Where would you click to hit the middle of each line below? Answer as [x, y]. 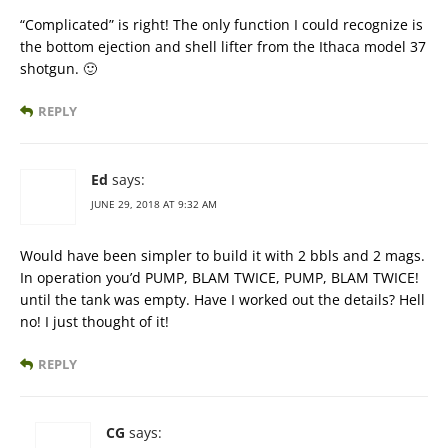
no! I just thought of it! [94, 322]
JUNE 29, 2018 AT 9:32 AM [154, 204]
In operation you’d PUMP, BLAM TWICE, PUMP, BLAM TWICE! [219, 278]
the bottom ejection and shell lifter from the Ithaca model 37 [223, 47]
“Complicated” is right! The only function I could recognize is [221, 25]
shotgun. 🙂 [58, 69]
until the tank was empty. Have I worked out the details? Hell [222, 300]
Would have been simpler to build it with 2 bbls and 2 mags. [222, 256]
